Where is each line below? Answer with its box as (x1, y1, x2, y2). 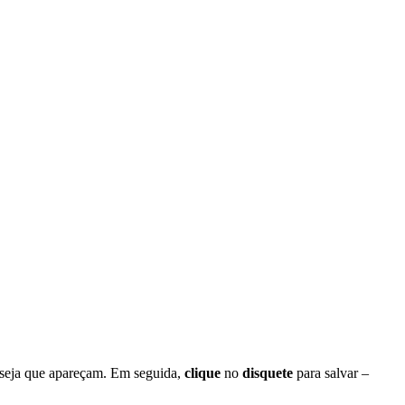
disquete (242, 364, 293, 381)
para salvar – (293, 364, 369, 381)
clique (184, 364, 221, 381)
